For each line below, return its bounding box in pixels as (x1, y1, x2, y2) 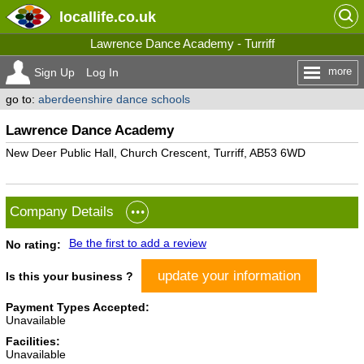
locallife (58, 8, 114, 25)
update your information (157, 267, 301, 284)
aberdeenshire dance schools (37, 93, 190, 106)
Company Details (9, 203, 114, 219)
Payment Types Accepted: (5, 301, 149, 314)
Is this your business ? (5, 270, 133, 283)
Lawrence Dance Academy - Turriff (89, 37, 275, 50)
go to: (5, 93, 38, 106)
